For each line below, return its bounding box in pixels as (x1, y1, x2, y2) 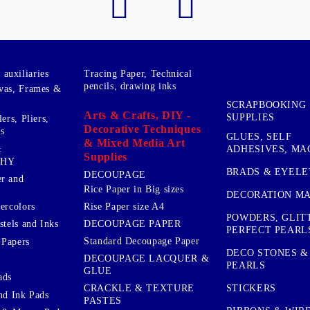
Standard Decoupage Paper (84, 235, 200, 246)
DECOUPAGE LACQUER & (84, 253, 210, 264)
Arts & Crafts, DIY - (84, 109, 191, 121)
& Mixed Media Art (84, 136, 185, 149)
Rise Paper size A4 (84, 201, 165, 212)
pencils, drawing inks (84, 80, 176, 91)
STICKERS (226, 282, 276, 293)
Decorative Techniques (84, 122, 201, 135)
